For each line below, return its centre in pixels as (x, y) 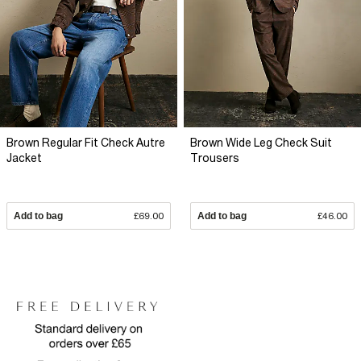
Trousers (215, 158)
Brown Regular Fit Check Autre (86, 143)
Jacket (24, 158)
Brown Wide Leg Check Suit (261, 143)
